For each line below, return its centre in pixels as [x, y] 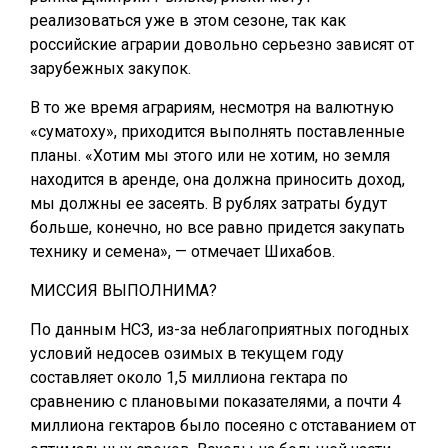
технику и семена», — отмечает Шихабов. [182, 251]
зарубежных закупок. [110, 68]
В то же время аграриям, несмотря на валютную [212, 107]
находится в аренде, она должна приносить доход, [217, 179]
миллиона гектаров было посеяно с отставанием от [223, 425]
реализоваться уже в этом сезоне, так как [188, 20]
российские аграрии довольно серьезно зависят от [222, 44]
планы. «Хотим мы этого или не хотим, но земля [210, 155]
